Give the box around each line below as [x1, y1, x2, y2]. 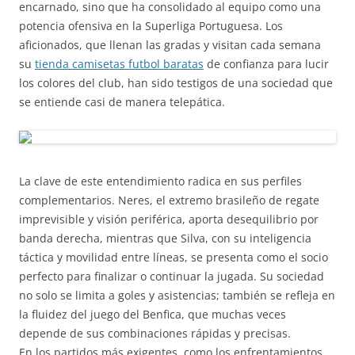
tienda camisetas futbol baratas [35, 56, 204, 71]
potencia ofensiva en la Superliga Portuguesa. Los [19, 18, 283, 33]
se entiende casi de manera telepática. [19, 94, 225, 109]
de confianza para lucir [204, 56, 329, 71]
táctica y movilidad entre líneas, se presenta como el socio [19, 250, 328, 265]
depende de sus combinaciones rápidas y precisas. [19, 326, 291, 341]
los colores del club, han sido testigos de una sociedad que [19, 75, 333, 90]
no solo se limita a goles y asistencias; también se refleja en [19, 288, 335, 303]
